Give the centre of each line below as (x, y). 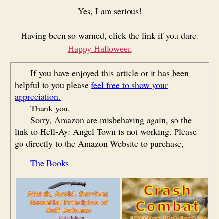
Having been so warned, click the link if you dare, (109, 35)
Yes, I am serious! (109, 11)
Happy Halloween (100, 49)
